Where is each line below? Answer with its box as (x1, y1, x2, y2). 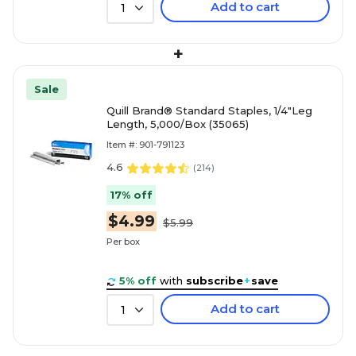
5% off (119, 274, 157, 288)
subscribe (186, 274, 243, 288)
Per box (106, 235, 140, 247)
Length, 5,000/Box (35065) (106, 118, 249, 131)
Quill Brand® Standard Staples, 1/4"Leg (106, 104, 312, 118)
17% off (110, 188, 153, 202)
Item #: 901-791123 (106, 139, 184, 151)
